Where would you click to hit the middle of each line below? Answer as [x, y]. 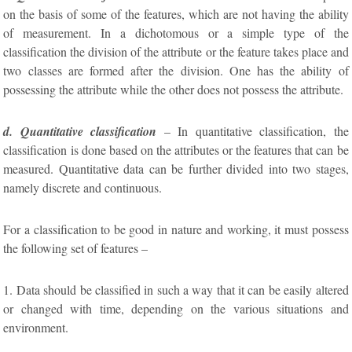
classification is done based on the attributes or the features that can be [176, 149]
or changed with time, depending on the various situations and [176, 308]
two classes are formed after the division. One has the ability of [176, 70]
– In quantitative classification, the [253, 130]
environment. [36, 327]
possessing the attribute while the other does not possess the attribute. [174, 89]
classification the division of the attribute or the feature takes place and [176, 51]
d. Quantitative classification [80, 131]
